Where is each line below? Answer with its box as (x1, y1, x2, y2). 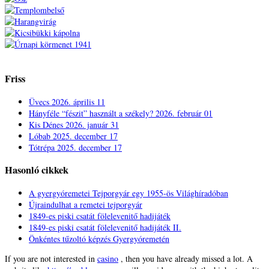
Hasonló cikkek (5, 163, 68, 178)
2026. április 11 (52, 95, 105, 107)
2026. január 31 (65, 118, 119, 130)
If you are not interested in (5, 252, 97, 264)
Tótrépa (29, 141, 57, 153)
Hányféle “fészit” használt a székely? (29, 107, 156, 119)
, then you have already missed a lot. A (118, 252, 253, 264)
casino (97, 252, 118, 264)
